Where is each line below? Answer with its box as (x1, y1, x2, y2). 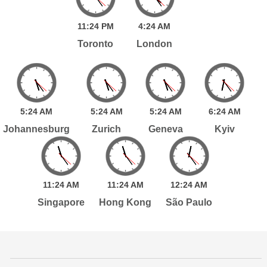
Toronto (77, 38, 114, 49)
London (136, 38, 173, 49)
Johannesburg (3, 123, 70, 134)
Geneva (148, 123, 183, 134)
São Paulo (166, 197, 213, 207)
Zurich (92, 123, 122, 134)
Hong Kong (99, 197, 152, 207)
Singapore (38, 197, 85, 207)
